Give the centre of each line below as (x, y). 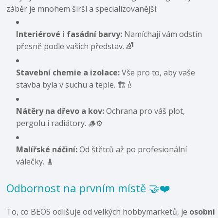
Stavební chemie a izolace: (68, 72)
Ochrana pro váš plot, (145, 111)
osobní (202, 211)
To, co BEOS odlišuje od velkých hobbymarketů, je (98, 211)
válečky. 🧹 (35, 161)
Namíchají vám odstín (162, 34)
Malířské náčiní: (47, 149)
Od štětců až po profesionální (132, 149)
